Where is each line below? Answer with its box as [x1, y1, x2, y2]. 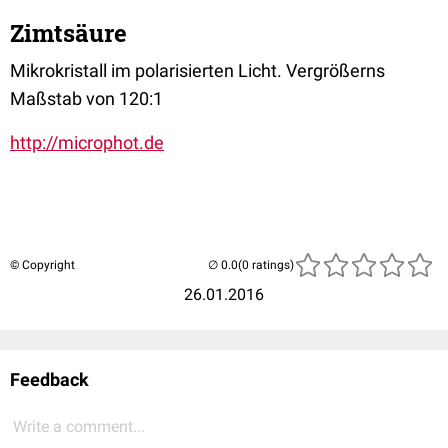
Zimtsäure [10, 16, 127, 49]
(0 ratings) [238, 257, 294, 272]
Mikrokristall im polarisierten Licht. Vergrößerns [10, 59, 385, 81]
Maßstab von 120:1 [10, 87, 163, 109]
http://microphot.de [10, 131, 164, 153]
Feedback [10, 368, 89, 390]
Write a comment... [13, 416, 145, 436]
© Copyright [10, 257, 75, 272]
